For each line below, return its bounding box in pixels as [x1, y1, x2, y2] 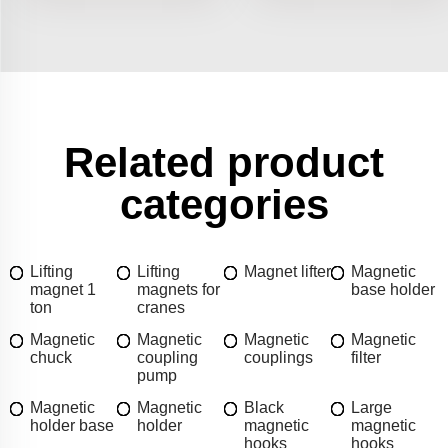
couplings [244, 349, 313, 367]
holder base [30, 417, 114, 435]
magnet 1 [30, 281, 96, 299]
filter [351, 349, 381, 367]
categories [119, 181, 329, 229]
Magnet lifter [244, 263, 331, 281]
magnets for [137, 281, 220, 299]
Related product [64, 139, 384, 187]
